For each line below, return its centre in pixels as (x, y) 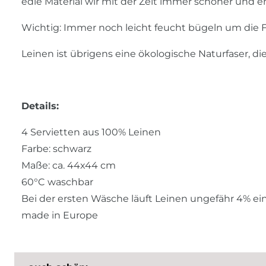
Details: (40, 106)
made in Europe (60, 216)
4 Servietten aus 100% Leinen (91, 132)
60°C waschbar (57, 182)
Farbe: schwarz (56, 149)
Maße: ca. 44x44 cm (69, 166)
